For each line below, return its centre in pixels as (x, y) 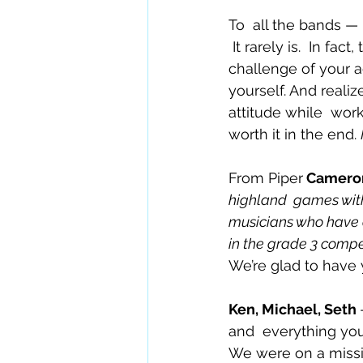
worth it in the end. (295, 135)
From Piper (266, 178)
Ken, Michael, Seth (294, 310)
